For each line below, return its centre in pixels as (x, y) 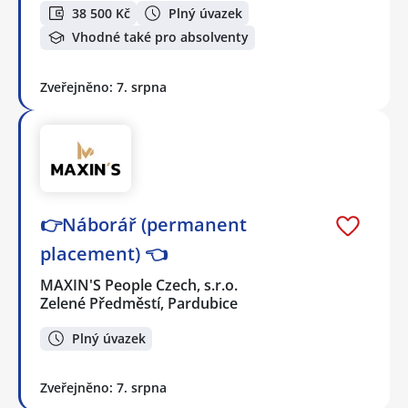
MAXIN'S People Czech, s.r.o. (140, 285)
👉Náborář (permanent (143, 224)
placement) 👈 (103, 253)
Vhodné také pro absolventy (160, 37)
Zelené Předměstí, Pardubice (139, 303)
